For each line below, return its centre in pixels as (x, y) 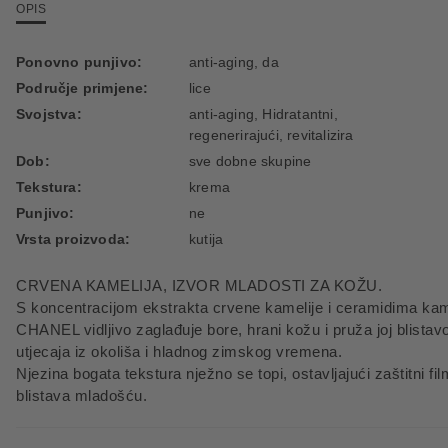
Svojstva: (49, 114)
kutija (206, 239)
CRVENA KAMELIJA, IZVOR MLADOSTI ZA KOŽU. (199, 285)
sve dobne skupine (250, 161)
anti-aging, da (234, 62)
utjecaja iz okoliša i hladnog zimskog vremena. (179, 351)
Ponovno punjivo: (79, 62)
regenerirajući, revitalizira (271, 135)
